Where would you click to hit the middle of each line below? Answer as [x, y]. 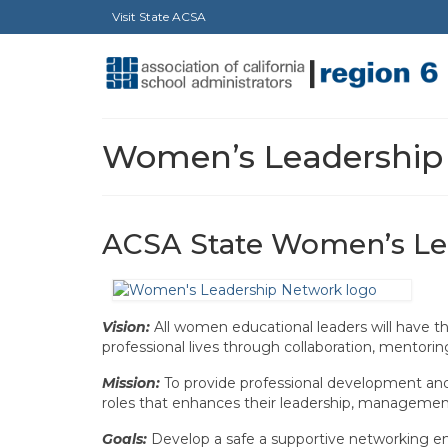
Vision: [126, 326]
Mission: [131, 382]
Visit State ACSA [159, 16]
